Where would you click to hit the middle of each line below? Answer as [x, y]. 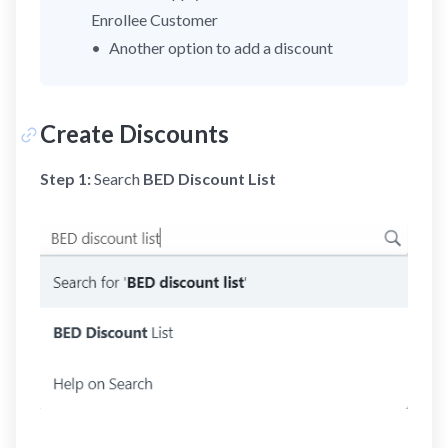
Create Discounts [134, 133]
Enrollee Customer [155, 19]
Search [117, 178]
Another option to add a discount [221, 47]
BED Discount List [209, 178]
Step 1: [65, 178]
